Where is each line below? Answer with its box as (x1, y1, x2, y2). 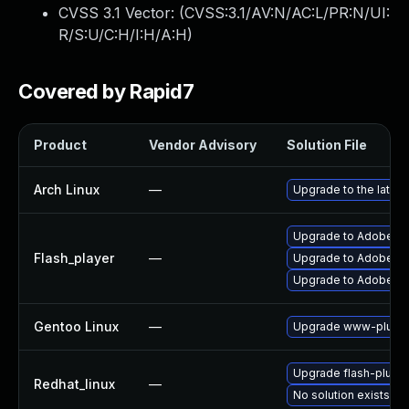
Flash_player (34, 250, 114, 266)
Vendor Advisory (149, 137, 257, 152)
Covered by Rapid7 (18, 79, 194, 103)
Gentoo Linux (34, 319, 119, 334)
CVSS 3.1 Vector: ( (58, 4, 184, 22)
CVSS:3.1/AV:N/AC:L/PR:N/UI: (184, 4, 390, 22)
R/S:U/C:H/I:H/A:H (58, 26, 187, 44)
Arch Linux (34, 182, 100, 197)
